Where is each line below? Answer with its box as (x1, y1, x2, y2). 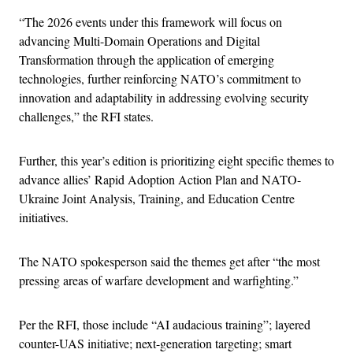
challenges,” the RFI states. (19, 107, 154, 124)
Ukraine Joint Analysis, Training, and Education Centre (19, 189, 295, 206)
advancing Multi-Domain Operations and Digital (19, 32, 260, 49)
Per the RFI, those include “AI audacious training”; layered (19, 315, 310, 333)
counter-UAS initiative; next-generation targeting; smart (19, 334, 292, 351)
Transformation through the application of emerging (19, 50, 274, 68)
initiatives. (19, 208, 72, 225)
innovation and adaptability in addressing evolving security (19, 88, 309, 106)
